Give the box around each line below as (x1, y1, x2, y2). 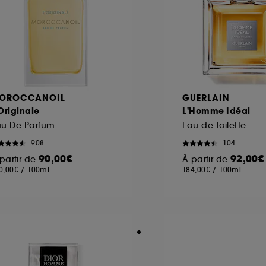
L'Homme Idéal (182, 104, 251, 117)
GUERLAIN (182, 91, 230, 104)
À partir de (182, 153, 230, 164)
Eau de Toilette (182, 119, 246, 131)
